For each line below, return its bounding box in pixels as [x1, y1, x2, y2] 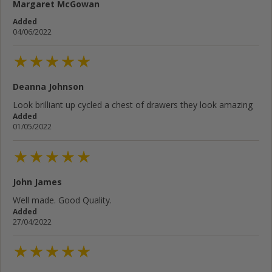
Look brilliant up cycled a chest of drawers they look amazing [13, 99, 253, 111]
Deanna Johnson [13, 81, 84, 93]
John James [13, 175, 62, 188]
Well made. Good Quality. [13, 194, 112, 206]
